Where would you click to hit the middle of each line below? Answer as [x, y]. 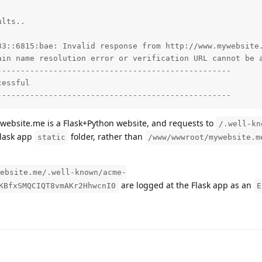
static [51, 137]
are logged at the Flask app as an [186, 185]
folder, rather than [107, 136]
